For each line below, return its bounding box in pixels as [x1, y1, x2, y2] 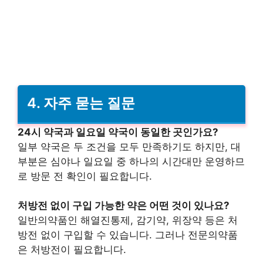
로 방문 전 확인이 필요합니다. [18, 170, 152, 182]
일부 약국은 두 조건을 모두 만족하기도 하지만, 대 [18, 140, 241, 153]
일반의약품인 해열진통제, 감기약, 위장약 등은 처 [18, 214, 238, 227]
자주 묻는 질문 [43, 95, 135, 112]
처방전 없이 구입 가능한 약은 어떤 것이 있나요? [18, 200, 230, 212]
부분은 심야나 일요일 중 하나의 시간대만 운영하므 [18, 155, 245, 167]
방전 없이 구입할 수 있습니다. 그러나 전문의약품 [18, 229, 238, 241]
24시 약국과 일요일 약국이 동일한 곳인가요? [18, 126, 218, 138]
